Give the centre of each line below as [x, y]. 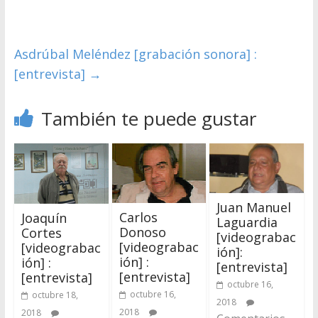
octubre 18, [55, 295]
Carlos [138, 218]
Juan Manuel [254, 207]
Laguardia [247, 222]
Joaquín [44, 218]
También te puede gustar [148, 119]
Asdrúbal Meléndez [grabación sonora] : [135, 54]
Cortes [41, 233]
